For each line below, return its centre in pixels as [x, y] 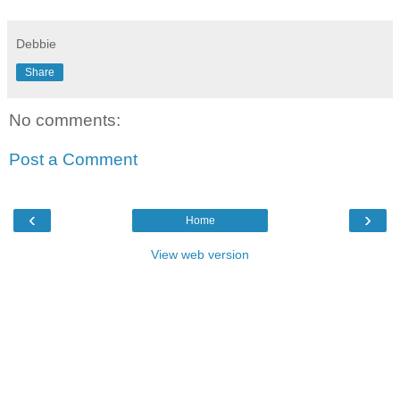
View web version [200, 255]
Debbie [36, 44]
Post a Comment [73, 159]
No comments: [65, 121]
